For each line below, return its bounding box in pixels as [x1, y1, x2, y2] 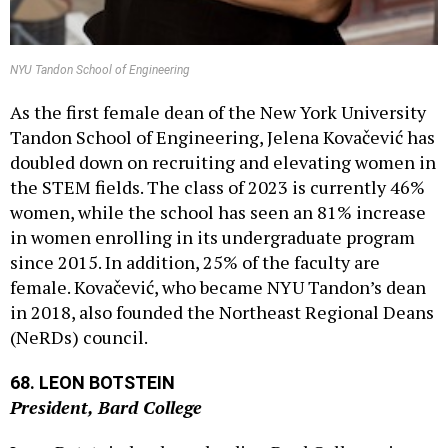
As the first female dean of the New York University [10, 78, 426, 103]
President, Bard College [10, 373, 202, 398]
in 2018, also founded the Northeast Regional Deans [10, 278, 434, 303]
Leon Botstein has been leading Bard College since [10, 418, 424, 443]
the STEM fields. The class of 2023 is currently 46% [10, 153, 425, 178]
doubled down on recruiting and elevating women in [10, 128, 436, 153]
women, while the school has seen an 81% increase [10, 178, 426, 203]
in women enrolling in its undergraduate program [10, 203, 415, 228]
